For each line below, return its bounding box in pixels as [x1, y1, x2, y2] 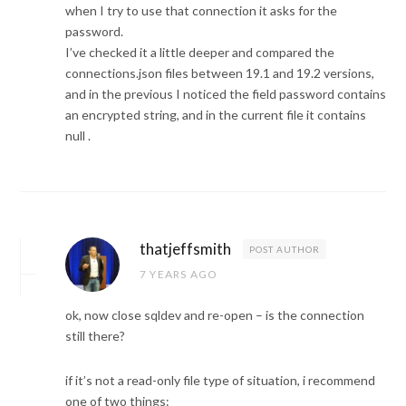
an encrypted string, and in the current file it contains [65, 107, 366, 123]
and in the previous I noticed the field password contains [65, 86, 386, 102]
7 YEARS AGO [140, 267, 218, 282]
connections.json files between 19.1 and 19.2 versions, [65, 65, 374, 82]
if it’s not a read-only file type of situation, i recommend [65, 372, 375, 389]
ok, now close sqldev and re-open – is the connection [65, 307, 364, 324]
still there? [65, 328, 125, 344]
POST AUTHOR [249, 244, 320, 256]
